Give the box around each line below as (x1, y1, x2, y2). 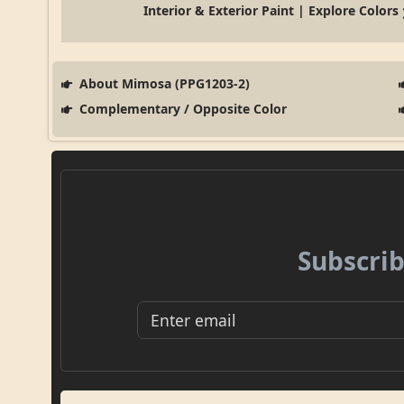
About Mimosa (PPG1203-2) (75, 75, 250, 93)
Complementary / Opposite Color (75, 100, 287, 118)
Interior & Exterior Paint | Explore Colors (143, 2, 399, 20)
